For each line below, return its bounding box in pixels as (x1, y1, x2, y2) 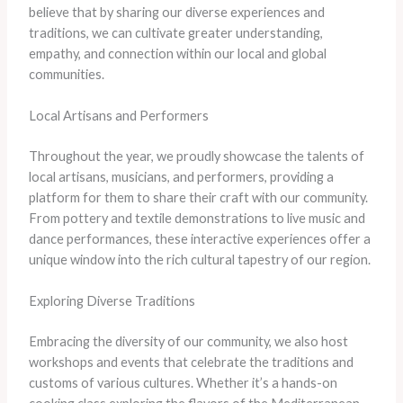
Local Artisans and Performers (28, 108, 209, 124)
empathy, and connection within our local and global (28, 45, 327, 61)
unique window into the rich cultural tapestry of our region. (28, 252, 371, 268)
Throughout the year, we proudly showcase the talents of (28, 148, 364, 165)
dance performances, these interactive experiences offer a (28, 231, 371, 247)
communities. (28, 66, 104, 82)
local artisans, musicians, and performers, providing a (28, 169, 334, 185)
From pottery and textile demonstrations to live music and (28, 210, 365, 227)
